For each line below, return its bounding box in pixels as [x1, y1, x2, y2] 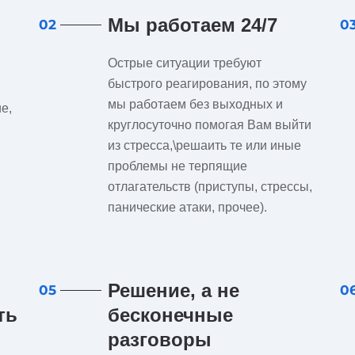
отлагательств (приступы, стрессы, [107, 180, 312, 193]
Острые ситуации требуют [107, 56, 261, 70]
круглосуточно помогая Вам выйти [107, 118, 311, 132]
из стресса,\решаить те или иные [107, 139, 301, 152]
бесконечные [107, 304, 233, 326]
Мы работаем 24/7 [107, 14, 277, 36]
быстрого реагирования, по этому [107, 77, 307, 90]
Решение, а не [107, 280, 239, 301]
